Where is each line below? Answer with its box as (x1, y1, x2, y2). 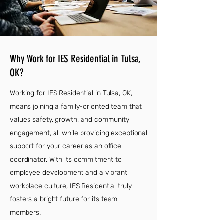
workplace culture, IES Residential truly (10, 182, 132, 190)
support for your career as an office (10, 142, 121, 150)
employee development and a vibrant (10, 168, 127, 177)
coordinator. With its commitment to (10, 155, 122, 164)
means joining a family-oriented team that (10, 102, 142, 110)
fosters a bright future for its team (10, 195, 117, 203)
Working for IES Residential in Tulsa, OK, (10, 89, 132, 97)
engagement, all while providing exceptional (10, 129, 147, 137)
